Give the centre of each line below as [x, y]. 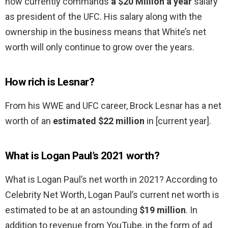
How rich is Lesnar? [50, 82]
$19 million [163, 210]
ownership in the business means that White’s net [106, 32]
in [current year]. [178, 121]
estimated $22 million [99, 121]
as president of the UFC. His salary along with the [104, 17]
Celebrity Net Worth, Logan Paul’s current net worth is [112, 195]
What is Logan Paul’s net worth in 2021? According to [111, 180]
